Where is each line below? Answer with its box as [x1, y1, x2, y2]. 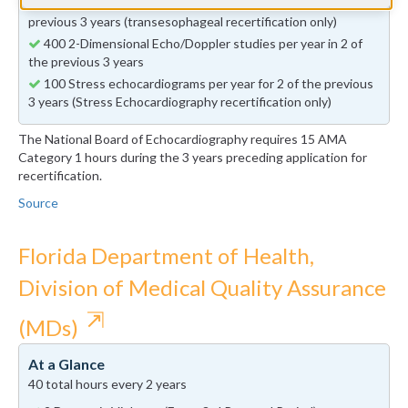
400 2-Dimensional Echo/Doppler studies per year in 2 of [41, 36, 362, 52]
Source [18, 195, 58, 211]
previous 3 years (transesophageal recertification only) [28, 14, 337, 30]
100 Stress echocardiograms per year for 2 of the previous [41, 76, 373, 92]
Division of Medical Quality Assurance [18, 274, 386, 301]
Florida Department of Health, [18, 242, 314, 270]
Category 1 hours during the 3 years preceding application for [18, 149, 367, 166]
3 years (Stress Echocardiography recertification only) [28, 94, 331, 110]
